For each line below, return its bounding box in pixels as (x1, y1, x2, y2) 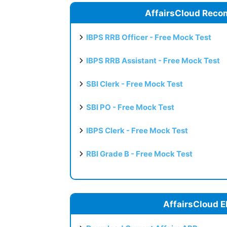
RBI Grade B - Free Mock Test (86, 148, 193, 159)
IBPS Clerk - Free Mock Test (86, 125, 188, 135)
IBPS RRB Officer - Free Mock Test (86, 32, 211, 42)
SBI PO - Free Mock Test (86, 102, 174, 112)
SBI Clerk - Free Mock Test (86, 79, 183, 89)
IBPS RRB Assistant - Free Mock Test (86, 55, 220, 65)
